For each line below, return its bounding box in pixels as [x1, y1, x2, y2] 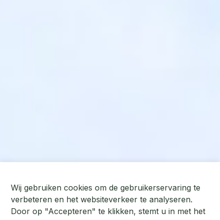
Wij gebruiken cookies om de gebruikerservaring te [11, 183, 201, 192]
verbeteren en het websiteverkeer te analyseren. [11, 194, 193, 204]
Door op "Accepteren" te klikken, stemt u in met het [11, 206, 206, 216]
